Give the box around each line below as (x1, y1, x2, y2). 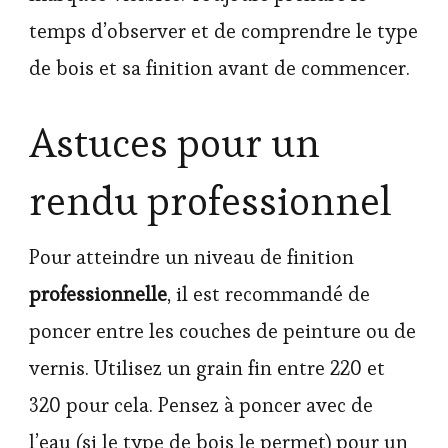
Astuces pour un (29, 117, 320, 169)
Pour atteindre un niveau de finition (29, 243, 354, 270)
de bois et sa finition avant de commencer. (29, 54, 410, 81)
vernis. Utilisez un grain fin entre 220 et (29, 354, 385, 381)
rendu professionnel (29, 175, 392, 227)
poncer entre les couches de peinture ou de (29, 317, 416, 344)
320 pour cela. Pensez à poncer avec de (29, 391, 373, 418)
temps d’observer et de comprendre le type (29, 17, 418, 44)
